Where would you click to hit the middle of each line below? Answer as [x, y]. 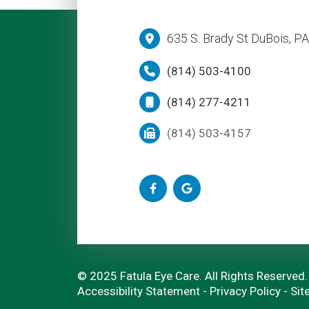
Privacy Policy [245, 291]
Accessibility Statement [138, 291]
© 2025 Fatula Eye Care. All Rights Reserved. [192, 276]
